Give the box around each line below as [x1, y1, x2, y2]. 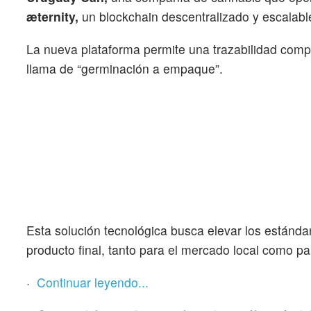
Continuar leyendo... [37, 274, 149, 292]
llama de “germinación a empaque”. [26, 59, 223, 77]
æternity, [26, 7, 78, 25]
